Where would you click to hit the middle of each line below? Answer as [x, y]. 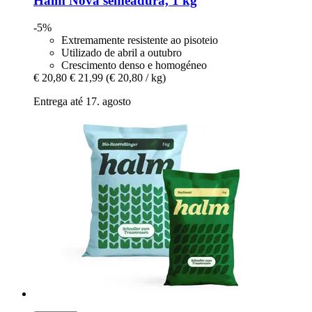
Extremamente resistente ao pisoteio [140, 40]
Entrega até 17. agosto [82, 102]
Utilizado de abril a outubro [122, 53]
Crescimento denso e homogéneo [134, 65]
